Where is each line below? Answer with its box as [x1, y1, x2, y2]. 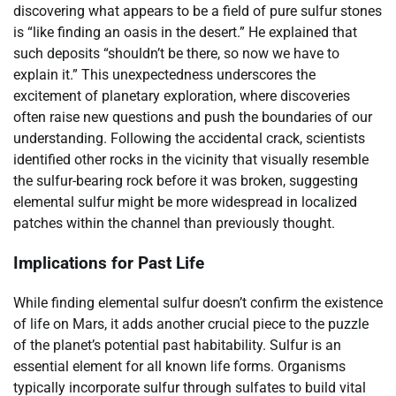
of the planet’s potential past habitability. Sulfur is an [13, 336, 341, 354]
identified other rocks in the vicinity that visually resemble [13, 151, 369, 169]
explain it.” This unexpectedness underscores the [13, 66, 316, 84]
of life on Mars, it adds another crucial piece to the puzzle [13, 315, 369, 332]
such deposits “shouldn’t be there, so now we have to [13, 45, 339, 63]
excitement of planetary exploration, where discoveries [13, 88, 350, 105]
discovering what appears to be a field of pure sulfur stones [13, 3, 382, 20]
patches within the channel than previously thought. [13, 215, 335, 232]
